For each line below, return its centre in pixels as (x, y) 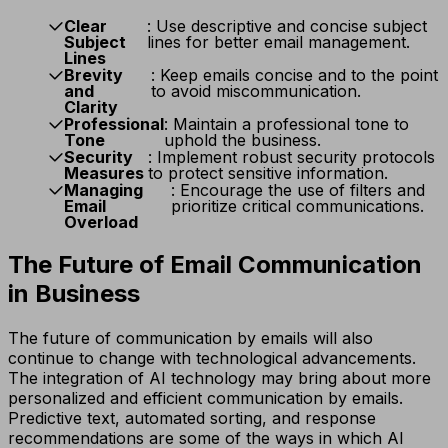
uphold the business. (242, 139)
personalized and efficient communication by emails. (205, 397)
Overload (101, 221)
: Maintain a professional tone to (286, 123)
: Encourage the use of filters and (297, 189)
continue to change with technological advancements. (212, 357)
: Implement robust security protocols (291, 156)
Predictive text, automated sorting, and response (192, 417)
